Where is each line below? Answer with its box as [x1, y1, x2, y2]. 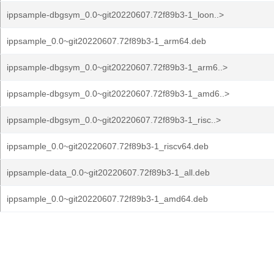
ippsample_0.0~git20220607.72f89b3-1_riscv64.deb [7, 141, 209, 151]
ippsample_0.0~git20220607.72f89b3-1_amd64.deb [7, 194, 208, 204]
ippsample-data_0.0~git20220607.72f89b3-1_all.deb [7, 168, 210, 177]
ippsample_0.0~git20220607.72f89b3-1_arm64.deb [7, 36, 206, 46]
